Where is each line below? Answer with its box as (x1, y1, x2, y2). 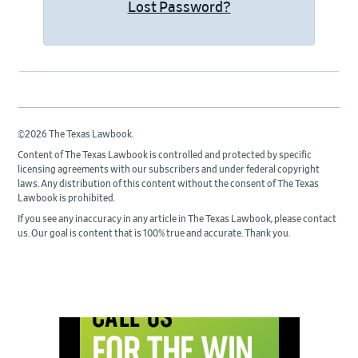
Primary (17, 316, 76, 333)
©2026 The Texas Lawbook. (18, 129, 134, 139)
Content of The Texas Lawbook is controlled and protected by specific (18, 149, 312, 160)
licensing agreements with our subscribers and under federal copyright (18, 164, 320, 174)
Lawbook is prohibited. (18, 193, 116, 203)
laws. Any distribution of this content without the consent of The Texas (18, 178, 320, 189)
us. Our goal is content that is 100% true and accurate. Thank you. (18, 228, 291, 238)
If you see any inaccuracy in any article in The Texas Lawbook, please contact (18, 213, 337, 224)
